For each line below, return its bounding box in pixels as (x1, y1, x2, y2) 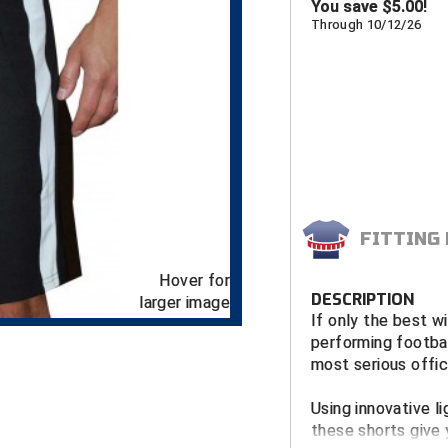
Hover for (159, 271, 230, 291)
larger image (139, 293, 230, 313)
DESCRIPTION (311, 289, 414, 311)
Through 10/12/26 (311, 17, 422, 33)
